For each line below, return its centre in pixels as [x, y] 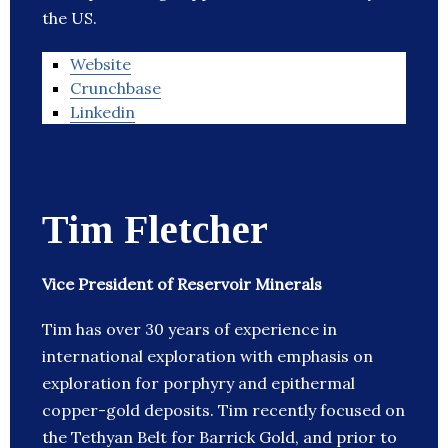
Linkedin [102, 112]
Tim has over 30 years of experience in [189, 329]
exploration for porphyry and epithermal [198, 383]
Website [100, 64]
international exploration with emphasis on [207, 356]
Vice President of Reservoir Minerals [182, 284]
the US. [69, 18]
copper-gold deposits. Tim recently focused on [223, 410]
